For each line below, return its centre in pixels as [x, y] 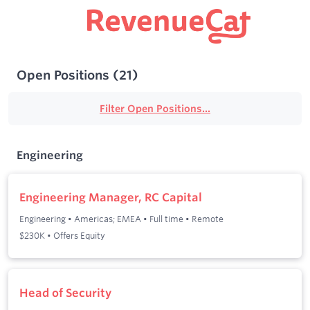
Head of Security [65, 292]
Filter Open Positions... [155, 109]
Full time [166, 219]
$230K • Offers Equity [62, 236]
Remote [208, 219]
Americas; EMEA [108, 219]
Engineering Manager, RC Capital [111, 197]
